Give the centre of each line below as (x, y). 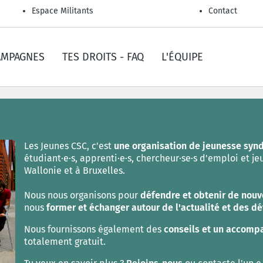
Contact (223, 11)
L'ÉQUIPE (182, 57)
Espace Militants (63, 11)
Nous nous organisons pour (82, 195)
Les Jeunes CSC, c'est (69, 146)
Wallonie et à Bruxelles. (74, 171)
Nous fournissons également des (94, 229)
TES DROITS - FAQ (103, 57)
